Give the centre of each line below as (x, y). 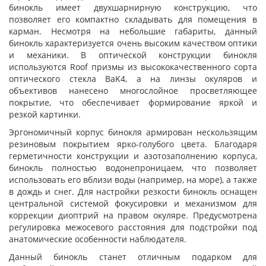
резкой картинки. (45, 114)
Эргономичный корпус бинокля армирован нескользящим (133, 132)
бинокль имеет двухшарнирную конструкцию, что (133, 7)
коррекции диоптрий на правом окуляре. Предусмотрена (133, 215)
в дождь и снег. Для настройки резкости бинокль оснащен (133, 191)
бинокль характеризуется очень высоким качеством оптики (133, 43)
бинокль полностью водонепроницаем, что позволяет (133, 168)
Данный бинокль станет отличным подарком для (133, 257)
